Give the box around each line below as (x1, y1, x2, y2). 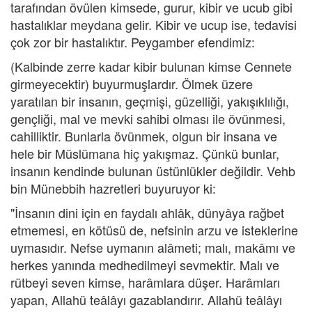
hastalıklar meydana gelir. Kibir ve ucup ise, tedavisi (10, 15, 297, 33)
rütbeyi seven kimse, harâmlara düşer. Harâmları (10, 273, 280, 291)
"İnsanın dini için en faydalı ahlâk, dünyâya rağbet (10, 203, 284, 221)
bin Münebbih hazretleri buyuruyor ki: (10, 179, 216, 197)
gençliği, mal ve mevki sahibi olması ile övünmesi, (10, 109, 286, 127)
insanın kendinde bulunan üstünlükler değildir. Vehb (10, 162, 295, 180)
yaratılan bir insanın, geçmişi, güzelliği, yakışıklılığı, (10, 92, 289, 110)
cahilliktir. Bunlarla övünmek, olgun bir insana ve (10, 127, 277, 145)
